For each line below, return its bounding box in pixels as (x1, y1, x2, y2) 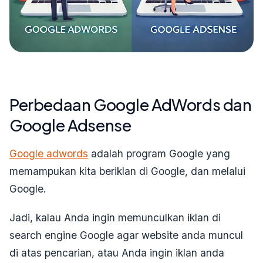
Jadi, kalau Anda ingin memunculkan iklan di (9, 211, 221, 224)
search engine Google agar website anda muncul (9, 228, 243, 241)
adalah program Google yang (88, 147, 230, 160)
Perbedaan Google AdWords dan (9, 94, 252, 114)
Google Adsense (9, 114, 131, 135)
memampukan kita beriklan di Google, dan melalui (9, 164, 245, 177)
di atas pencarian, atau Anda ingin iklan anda (9, 246, 224, 259)
